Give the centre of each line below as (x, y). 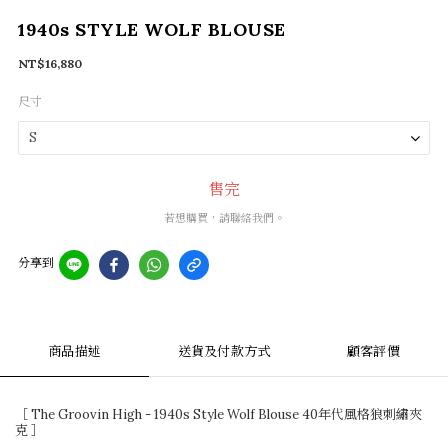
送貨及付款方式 (224, 351)
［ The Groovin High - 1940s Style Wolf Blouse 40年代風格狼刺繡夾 (218, 414)
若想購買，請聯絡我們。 (224, 218)
